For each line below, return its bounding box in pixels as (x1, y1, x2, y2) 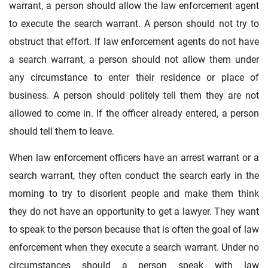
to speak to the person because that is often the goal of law (9, 223, 259, 235)
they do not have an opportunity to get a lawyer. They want (9, 205, 259, 217)
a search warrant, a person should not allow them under (9, 53, 259, 65)
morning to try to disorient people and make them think (9, 187, 259, 199)
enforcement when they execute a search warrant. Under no (9, 241, 259, 253)
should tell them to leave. (9, 125, 114, 137)
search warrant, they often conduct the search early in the (9, 169, 259, 181)
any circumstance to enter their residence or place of (9, 71, 259, 83)
